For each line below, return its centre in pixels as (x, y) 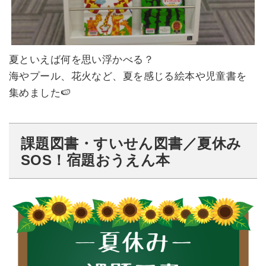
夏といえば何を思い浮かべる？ (81, 60)
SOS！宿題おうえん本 (96, 160)
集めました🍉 (40, 93)
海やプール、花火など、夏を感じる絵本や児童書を (128, 77)
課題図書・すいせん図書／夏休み (131, 144)
